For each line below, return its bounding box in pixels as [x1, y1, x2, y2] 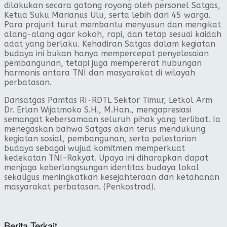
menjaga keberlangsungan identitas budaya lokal [4, 162, 199, 172]
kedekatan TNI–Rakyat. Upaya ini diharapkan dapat [4, 153, 208, 163]
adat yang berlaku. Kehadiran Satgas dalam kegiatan [4, 39, 215, 49]
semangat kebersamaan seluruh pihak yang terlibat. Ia [4, 114, 220, 124]
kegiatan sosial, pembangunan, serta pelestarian [4, 133, 197, 143]
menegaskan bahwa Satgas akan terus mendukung [4, 124, 205, 134]
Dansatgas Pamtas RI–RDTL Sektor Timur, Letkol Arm [4, 95, 212, 105]
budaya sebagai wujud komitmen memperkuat [4, 143, 185, 153]
